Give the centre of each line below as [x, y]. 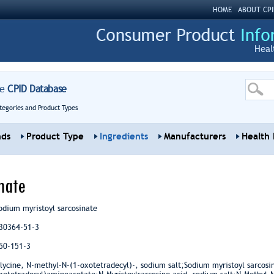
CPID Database [35, 89]
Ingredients [124, 136]
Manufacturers [194, 136]
